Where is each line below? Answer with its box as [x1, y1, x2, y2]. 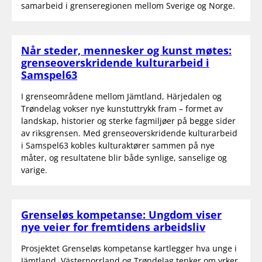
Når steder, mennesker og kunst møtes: [21, 43, 232, 57]
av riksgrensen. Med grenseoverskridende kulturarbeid [21, 127, 237, 139]
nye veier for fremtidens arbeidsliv [21, 219, 205, 234]
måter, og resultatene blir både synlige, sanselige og [21, 151, 227, 163]
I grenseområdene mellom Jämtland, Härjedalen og [21, 90, 222, 102]
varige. [21, 164, 47, 175]
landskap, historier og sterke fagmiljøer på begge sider [21, 115, 236, 126]
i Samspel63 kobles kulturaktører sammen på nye [21, 139, 215, 151]
